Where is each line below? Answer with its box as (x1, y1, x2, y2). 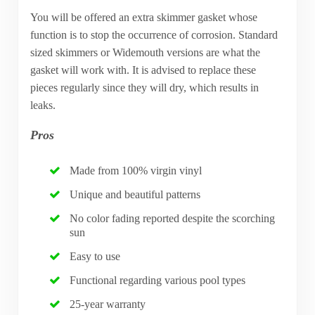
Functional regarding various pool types (70, 274, 246, 287)
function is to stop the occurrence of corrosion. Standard (30, 29, 278, 41)
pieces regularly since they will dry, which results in (30, 82, 259, 94)
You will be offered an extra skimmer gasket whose (30, 11, 257, 24)
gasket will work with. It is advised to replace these (30, 64, 256, 77)
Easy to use (70, 250, 121, 263)
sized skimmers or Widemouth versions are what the (30, 46, 260, 59)
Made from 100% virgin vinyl (70, 165, 202, 177)
